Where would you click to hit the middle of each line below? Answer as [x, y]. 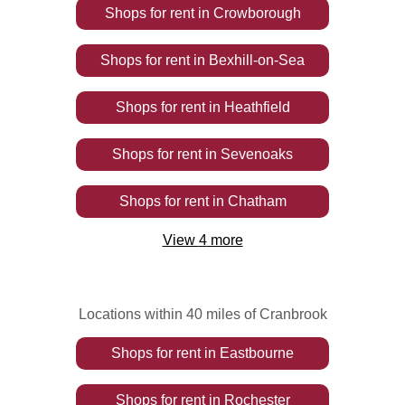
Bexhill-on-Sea [257, 60]
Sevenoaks [257, 154]
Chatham [257, 201]
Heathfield [257, 107]
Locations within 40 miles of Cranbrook [202, 314]
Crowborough [257, 13]
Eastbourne [257, 353]
